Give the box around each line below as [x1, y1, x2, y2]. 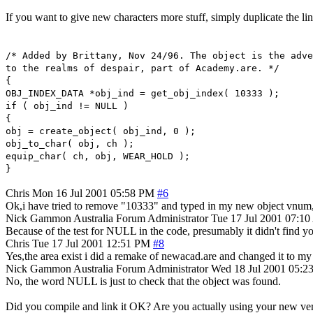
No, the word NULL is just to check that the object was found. [6, 275, 281, 287]
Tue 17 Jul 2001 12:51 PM [32, 237, 150, 249]
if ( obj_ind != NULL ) [6, 100, 129, 111]
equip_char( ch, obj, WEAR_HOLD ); [6, 150, 190, 161]
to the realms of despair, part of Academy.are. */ [6, 62, 279, 73]
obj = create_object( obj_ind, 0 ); [6, 125, 196, 136]
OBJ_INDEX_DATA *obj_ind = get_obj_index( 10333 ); [6, 87, 279, 99]
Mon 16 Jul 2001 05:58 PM [32, 187, 154, 199]
